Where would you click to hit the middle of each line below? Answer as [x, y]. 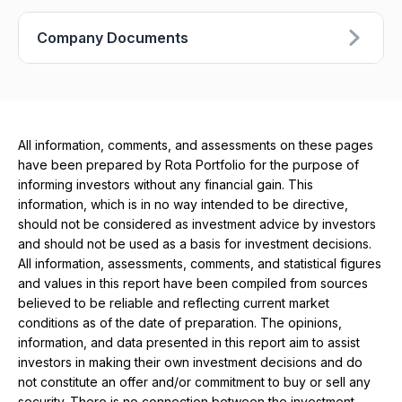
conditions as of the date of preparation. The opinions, [180, 323]
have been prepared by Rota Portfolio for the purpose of [188, 165]
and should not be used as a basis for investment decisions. [195, 244]
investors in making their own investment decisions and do [190, 363]
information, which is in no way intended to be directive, [183, 205]
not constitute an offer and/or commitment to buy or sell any [194, 382]
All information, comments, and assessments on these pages [196, 145]
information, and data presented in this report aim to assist [189, 343]
